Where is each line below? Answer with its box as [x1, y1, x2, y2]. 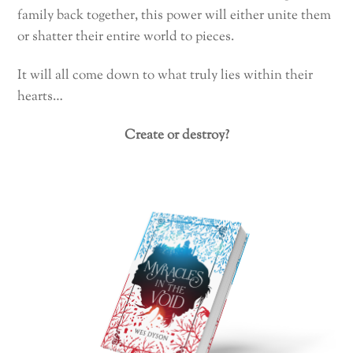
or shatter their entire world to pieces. [17, 28, 235, 47]
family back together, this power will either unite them [17, 6, 332, 26]
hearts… [17, 87, 64, 106]
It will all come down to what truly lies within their [17, 65, 314, 85]
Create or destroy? [124, 125, 229, 145]
